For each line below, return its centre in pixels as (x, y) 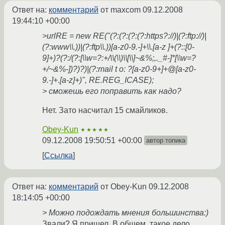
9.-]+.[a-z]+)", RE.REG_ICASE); (98, 80)
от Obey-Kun (124, 187)
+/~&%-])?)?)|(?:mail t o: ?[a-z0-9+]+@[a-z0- (119, 69)
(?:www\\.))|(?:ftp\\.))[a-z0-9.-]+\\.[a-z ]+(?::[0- (118, 47)
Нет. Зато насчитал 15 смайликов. (105, 110)
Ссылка (59, 156)
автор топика (166, 141)
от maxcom (121, 10)
